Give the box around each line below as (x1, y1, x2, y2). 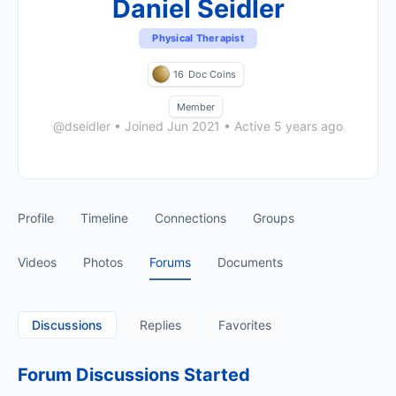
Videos (18, 255, 57, 270)
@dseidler (53, 118, 110, 133)
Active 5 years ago (231, 118, 343, 133)
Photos (83, 255, 123, 270)
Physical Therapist (152, 32, 244, 44)
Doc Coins (188, 68, 236, 80)
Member (177, 101, 215, 114)
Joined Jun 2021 (121, 118, 224, 133)
